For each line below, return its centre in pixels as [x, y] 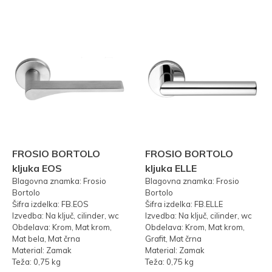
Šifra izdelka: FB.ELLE [184, 204]
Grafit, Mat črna [173, 239]
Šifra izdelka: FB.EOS [50, 204]
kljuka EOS [37, 168]
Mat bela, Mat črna [46, 239]
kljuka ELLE [171, 168]
